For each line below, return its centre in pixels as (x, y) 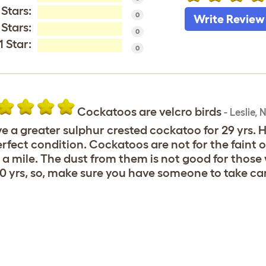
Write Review (229, 19)
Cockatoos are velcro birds (150, 112)
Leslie (242, 112)
